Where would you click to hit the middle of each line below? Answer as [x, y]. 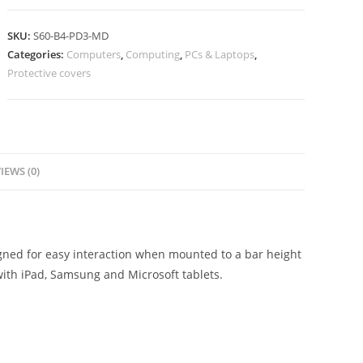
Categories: [37, 54]
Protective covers [49, 73]
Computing [153, 54]
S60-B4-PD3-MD [71, 36]
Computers [94, 54]
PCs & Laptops [220, 54]
